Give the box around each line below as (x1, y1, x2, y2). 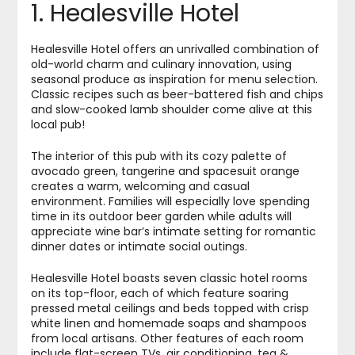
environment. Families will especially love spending (30, 193, 310, 210)
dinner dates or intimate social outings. (30, 239, 247, 255)
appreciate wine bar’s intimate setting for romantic (30, 223, 316, 240)
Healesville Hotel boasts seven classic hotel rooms (30, 270, 307, 287)
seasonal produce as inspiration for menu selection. (30, 71, 318, 88)
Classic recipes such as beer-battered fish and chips (30, 86, 323, 103)
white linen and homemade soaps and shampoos (30, 315, 307, 332)
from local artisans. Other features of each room (30, 330, 303, 347)
